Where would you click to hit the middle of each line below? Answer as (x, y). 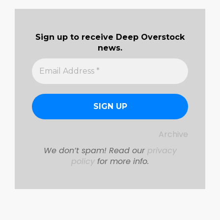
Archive (173, 135)
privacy (162, 150)
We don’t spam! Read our (95, 150)
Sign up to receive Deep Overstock (110, 37)
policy (83, 161)
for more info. (122, 161)
